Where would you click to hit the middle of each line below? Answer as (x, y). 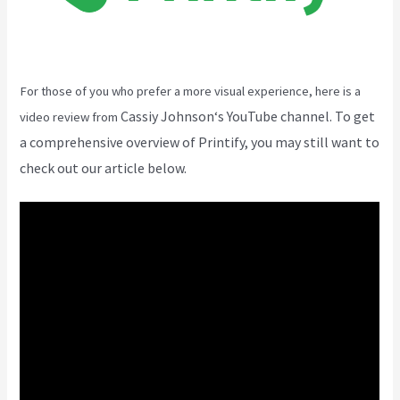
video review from (71, 117)
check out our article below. (104, 167)
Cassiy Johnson (168, 116)
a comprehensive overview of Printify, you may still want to (200, 142)
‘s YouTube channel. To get (295, 116)
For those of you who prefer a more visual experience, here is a (191, 91)
